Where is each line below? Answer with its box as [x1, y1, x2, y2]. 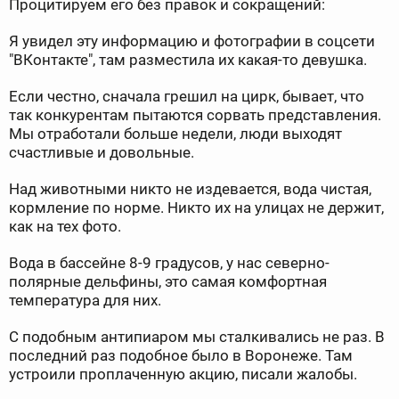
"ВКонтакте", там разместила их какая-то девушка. [9, 51, 367, 69]
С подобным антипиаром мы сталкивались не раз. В [9, 328, 385, 346]
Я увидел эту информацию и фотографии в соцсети [9, 32, 375, 51]
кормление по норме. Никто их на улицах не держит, [9, 199, 384, 217]
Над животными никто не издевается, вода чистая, [9, 180, 371, 199]
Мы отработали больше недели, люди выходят [9, 125, 342, 143]
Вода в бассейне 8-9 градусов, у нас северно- [9, 254, 330, 273]
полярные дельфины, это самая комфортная [9, 273, 327, 291]
